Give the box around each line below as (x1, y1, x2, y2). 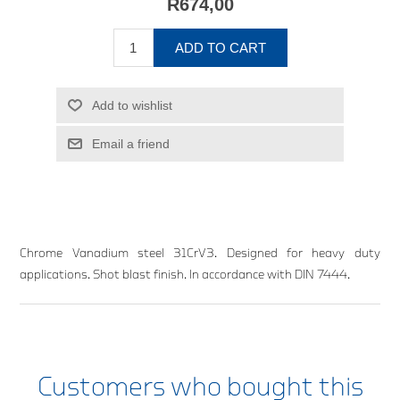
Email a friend (91, 136, 170, 151)
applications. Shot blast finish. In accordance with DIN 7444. (20, 268, 351, 281)
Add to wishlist (91, 97, 172, 112)
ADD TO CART (174, 39, 266, 55)
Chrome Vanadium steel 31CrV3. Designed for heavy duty (20, 246, 380, 260)
